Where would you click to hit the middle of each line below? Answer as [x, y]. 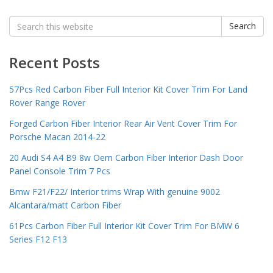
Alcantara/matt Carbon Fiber [65, 205]
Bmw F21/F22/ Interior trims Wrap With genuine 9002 [115, 192]
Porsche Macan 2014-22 [57, 137]
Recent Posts [55, 63]
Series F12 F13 [38, 239]
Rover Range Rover [47, 103]
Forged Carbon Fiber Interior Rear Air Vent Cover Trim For [123, 124]
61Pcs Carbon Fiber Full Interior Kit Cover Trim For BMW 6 [124, 226]
